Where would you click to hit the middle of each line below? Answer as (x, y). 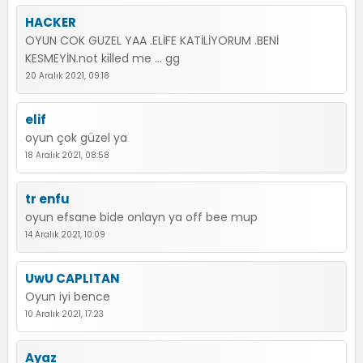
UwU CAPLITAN (73, 278)
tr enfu (47, 199)
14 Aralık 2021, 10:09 (65, 235)
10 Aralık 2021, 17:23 (64, 314)
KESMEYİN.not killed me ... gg (102, 58)
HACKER (51, 22)
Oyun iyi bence (68, 297)
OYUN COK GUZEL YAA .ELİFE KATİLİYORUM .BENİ (152, 41)
